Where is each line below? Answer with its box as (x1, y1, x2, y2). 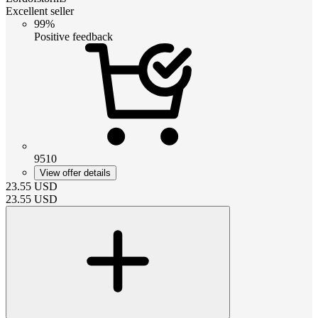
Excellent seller (6, 4, 74, 17)
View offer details (40, 167, 111, 178)
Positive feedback (34, 30, 113, 43)
